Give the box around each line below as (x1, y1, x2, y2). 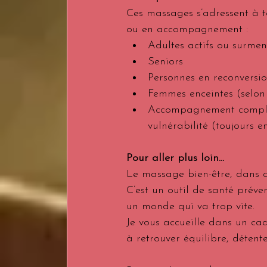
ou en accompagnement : (126, 24, 248, 35)
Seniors (148, 56, 183, 67)
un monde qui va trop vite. (126, 201, 254, 212)
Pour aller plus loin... (126, 153, 224, 164)
